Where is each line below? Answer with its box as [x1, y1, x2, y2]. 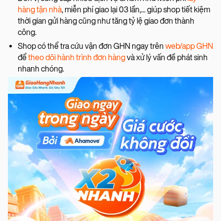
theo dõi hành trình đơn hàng [28, 52, 125, 62]
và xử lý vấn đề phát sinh [125, 52, 208, 62]
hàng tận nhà [18, 4, 62, 14]
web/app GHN [165, 41, 213, 51]
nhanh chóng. [18, 64, 66, 74]
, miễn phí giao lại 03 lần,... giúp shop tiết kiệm [62, 4, 210, 14]
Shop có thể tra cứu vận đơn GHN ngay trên [18, 41, 165, 51]
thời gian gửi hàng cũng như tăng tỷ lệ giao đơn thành [18, 16, 194, 26]
